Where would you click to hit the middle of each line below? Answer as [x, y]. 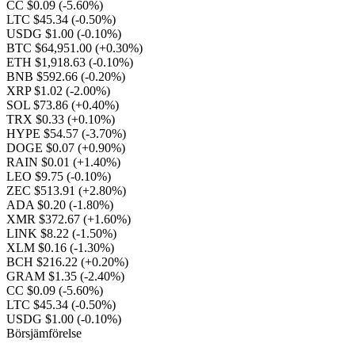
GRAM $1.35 [43, 276]
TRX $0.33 [37, 119]
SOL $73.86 [39, 105]
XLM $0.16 [38, 248]
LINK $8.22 [39, 233]
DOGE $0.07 [42, 148]
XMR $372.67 [45, 219]
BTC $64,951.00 [51, 48]
